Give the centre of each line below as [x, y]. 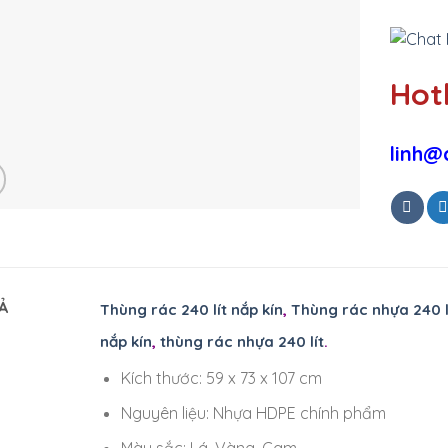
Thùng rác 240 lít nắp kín [191, 310]
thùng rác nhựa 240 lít [241, 342]
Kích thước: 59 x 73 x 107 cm [221, 378]
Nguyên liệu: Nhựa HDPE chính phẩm [253, 412]
